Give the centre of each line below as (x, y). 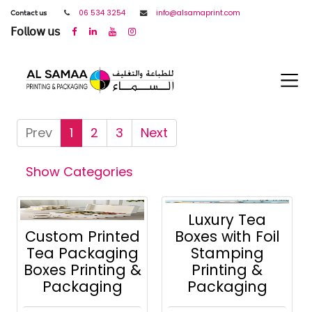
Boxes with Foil (227, 237)
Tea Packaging (82, 253)
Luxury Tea (227, 220)
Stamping (227, 253)
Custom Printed (82, 237)
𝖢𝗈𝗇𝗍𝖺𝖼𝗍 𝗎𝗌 (29, 13)
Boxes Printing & (82, 270)
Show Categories (79, 172)
